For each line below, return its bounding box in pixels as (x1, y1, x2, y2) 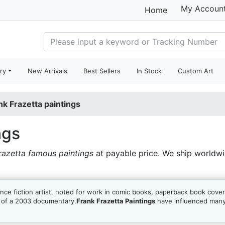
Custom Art (178, 67, 214, 75)
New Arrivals (28, 67, 68, 75)
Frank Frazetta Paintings (76, 197, 155, 205)
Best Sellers (83, 67, 121, 75)
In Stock (137, 67, 162, 75)
